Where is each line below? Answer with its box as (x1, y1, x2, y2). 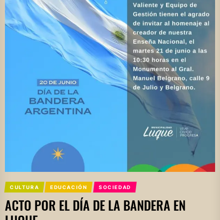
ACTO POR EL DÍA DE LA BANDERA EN (5, 195, 186, 215)
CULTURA (9, 184, 39, 190)
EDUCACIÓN (50, 184, 87, 190)
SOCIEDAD (98, 184, 131, 190)
